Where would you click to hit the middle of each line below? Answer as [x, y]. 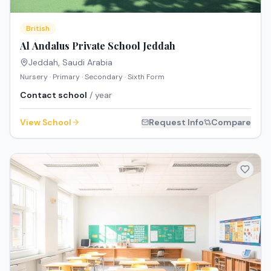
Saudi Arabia [87, 62]
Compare [231, 122]
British [38, 28]
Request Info [176, 122]
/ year [100, 95]
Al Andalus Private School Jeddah [98, 45]
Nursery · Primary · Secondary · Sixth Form [92, 77]
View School [46, 122]
